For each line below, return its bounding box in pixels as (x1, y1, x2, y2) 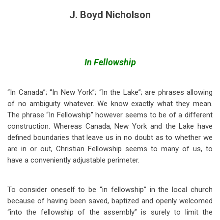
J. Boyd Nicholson (69, 9, 151, 21)
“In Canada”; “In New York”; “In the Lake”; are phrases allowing (7, 88, 213, 97)
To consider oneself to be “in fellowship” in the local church (7, 185, 213, 194)
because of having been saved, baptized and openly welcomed (7, 196, 213, 205)
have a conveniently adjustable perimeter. (7, 156, 139, 165)
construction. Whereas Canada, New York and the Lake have (7, 122, 213, 131)
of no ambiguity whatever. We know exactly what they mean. (7, 99, 213, 108)
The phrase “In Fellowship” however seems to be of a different (7, 110, 213, 119)
